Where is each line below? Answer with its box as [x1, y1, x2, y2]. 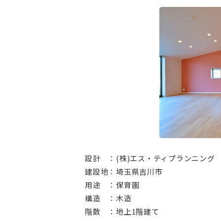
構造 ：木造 [85, 192, 132, 203]
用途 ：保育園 [85, 179, 140, 190]
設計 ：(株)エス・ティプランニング [85, 152, 215, 163]
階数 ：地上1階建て [85, 206, 159, 217]
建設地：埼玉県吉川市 [85, 166, 163, 177]
